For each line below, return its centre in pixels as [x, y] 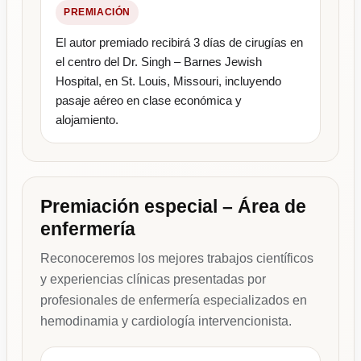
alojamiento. [87, 120]
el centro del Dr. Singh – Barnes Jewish [159, 62]
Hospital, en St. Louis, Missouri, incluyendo [168, 81]
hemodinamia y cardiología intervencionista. [166, 322]
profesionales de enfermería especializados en [174, 301]
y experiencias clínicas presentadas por [153, 280]
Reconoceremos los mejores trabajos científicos [177, 259]
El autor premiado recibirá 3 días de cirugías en [179, 43]
